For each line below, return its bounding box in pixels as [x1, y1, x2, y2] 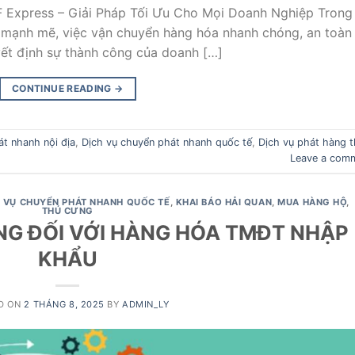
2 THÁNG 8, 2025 [24, 299, 105, 311]
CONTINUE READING [12, 82, 115, 94]
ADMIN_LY [122, 299, 170, 311]
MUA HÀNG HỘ [277, 196, 347, 208]
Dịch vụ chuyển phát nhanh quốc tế [82, 136, 252, 148]
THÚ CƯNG [41, 204, 94, 216]
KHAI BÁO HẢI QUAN [175, 196, 273, 208]
